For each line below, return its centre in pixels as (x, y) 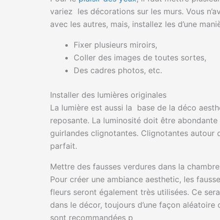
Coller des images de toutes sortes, (140, 57)
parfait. (64, 146)
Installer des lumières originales (108, 95)
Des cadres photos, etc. (118, 70)
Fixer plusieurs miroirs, (115, 44)
